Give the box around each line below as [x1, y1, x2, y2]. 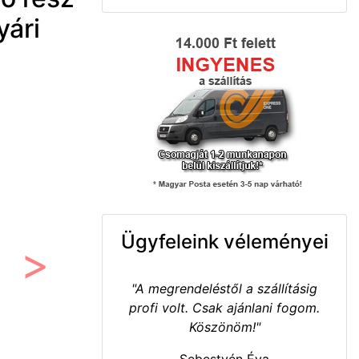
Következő [34, 272, 99, 288]
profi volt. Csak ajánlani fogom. [129, 300, 320, 316]
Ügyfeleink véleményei [120, 230, 329, 253]
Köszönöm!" [188, 319, 260, 335]
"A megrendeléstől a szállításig [131, 280, 317, 296]
